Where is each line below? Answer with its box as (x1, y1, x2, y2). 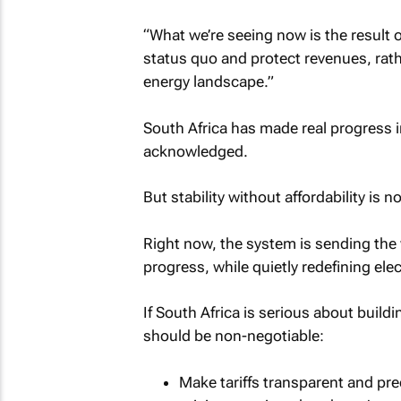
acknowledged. (142, 141, 248, 160)
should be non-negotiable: (142, 327, 324, 345)
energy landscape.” (142, 73, 274, 90)
